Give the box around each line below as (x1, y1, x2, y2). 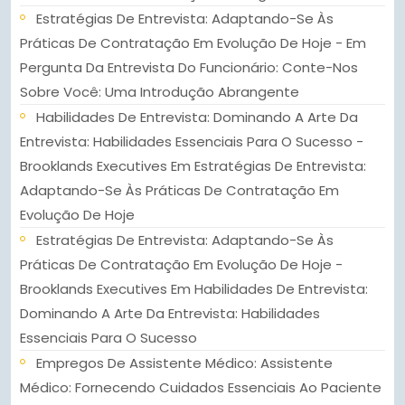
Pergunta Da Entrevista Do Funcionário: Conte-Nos (20, 58, 358, 78)
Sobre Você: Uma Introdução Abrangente (20, 82, 299, 102)
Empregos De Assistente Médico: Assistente (36, 353, 333, 373)
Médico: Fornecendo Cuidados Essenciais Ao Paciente (20, 378, 381, 398)
